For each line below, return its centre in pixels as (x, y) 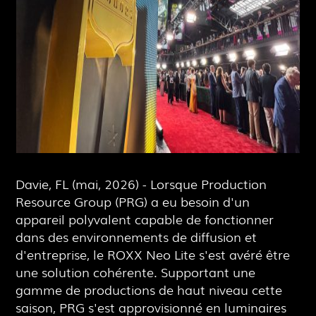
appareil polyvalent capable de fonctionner (145, 219)
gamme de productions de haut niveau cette (149, 289)
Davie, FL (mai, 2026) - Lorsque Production (141, 183)
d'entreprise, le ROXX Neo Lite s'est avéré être (153, 254)
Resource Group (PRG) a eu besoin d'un (133, 201)
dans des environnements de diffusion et (136, 236)
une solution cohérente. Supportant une (136, 272)
